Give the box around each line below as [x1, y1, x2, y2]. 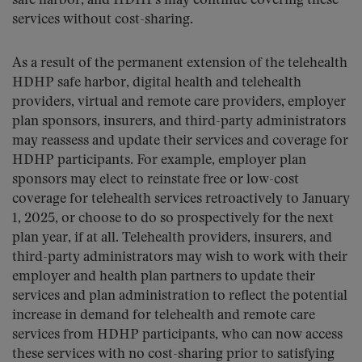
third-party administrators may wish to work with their [12, 250, 347, 264]
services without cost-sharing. [12, 13, 193, 27]
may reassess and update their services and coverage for [12, 134, 348, 148]
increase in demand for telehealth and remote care [12, 309, 315, 322]
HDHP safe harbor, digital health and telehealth [12, 76, 301, 90]
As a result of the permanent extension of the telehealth [12, 57, 347, 70]
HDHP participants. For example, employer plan [12, 154, 306, 167]
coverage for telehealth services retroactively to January [12, 192, 350, 206]
